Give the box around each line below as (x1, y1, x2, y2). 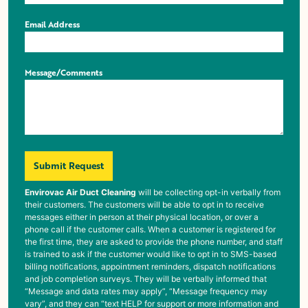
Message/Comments (25, 67, 102, 78)
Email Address (25, 19, 80, 30)
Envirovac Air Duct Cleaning (25, 186, 136, 197)
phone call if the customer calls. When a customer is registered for (25, 223, 276, 234)
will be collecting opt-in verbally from (136, 186, 280, 197)
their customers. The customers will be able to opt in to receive (25, 199, 264, 210)
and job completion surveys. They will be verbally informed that (25, 273, 267, 284)
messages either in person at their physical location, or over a (25, 211, 258, 222)
